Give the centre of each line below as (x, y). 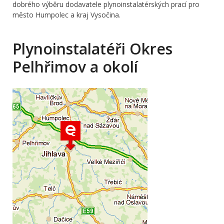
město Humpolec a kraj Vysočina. (66, 14)
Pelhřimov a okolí (75, 66)
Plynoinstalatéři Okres (92, 48)
